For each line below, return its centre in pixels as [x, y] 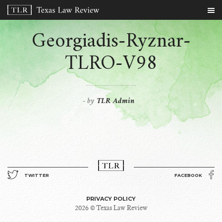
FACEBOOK [188, 175]
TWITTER [37, 175]
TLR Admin [115, 101]
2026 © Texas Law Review [111, 208]
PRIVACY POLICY [111, 199]
